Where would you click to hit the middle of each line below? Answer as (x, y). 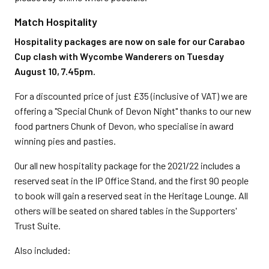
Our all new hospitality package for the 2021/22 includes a (127, 165)
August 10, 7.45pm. (55, 71)
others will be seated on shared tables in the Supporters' (126, 210)
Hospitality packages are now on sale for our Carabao (130, 41)
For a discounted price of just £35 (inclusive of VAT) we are (131, 96)
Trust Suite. (38, 225)
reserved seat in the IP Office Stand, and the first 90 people (131, 180)
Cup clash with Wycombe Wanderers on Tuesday (119, 56)
